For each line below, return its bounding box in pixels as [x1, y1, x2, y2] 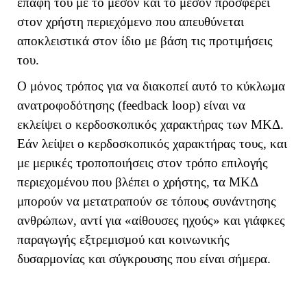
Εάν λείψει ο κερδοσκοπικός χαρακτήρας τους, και [17, 136, 287, 151]
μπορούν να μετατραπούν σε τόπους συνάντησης [17, 194, 276, 209]
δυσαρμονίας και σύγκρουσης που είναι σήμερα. [17, 251, 271, 267]
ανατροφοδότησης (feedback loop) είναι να [17, 98, 245, 113]
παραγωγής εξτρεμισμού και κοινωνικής [17, 232, 230, 247]
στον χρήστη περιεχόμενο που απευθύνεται [17, 14, 244, 29]
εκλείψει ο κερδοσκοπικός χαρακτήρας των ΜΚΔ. [17, 117, 284, 132]
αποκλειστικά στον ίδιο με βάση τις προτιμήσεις [17, 33, 273, 48]
